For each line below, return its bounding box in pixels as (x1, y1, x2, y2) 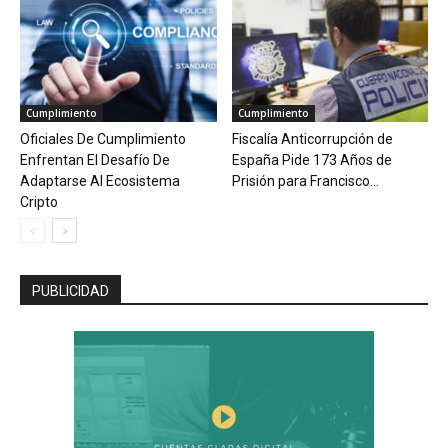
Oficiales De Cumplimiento (20, 131, 186, 148)
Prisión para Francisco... (231, 173, 379, 190)
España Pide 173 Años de (231, 152, 392, 169)
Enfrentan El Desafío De (20, 152, 170, 169)
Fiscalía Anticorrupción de (231, 131, 393, 148)
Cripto (20, 194, 58, 211)
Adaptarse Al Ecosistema (20, 173, 180, 190)
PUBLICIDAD (32, 283, 109, 300)
